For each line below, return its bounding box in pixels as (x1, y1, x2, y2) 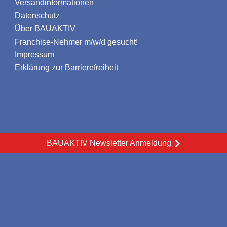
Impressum (15, 50, 54, 59)
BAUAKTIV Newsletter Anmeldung (46, 139, 171, 148)
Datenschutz (15, 11, 60, 20)
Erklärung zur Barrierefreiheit (15, 63, 118, 72)
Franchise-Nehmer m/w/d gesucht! (15, 37, 138, 46)
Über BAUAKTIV (15, 24, 75, 33)
